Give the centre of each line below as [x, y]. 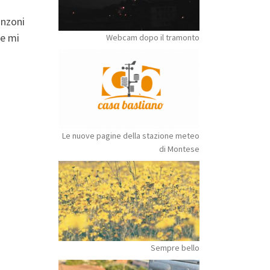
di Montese [179, 149]
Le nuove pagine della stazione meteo [131, 136]
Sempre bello [175, 247]
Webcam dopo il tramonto [153, 38]
